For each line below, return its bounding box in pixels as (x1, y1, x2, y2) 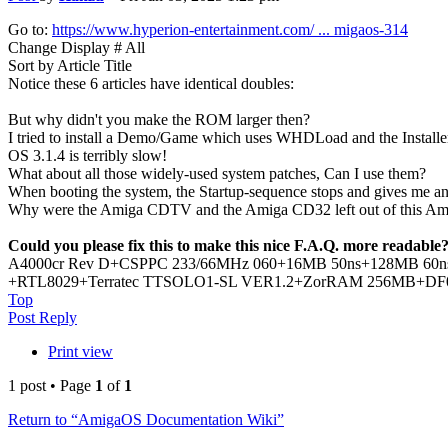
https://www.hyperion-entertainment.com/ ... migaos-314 (52, 21, 408, 39)
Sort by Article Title (8, 57, 132, 75)
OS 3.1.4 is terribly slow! (8, 147, 167, 165)
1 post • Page (8, 377, 95, 395)
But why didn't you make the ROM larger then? (8, 111, 310, 129)
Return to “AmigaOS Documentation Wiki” (8, 411, 284, 429)
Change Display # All (8, 39, 145, 57)
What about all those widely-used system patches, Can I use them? (8, 165, 426, 183)
